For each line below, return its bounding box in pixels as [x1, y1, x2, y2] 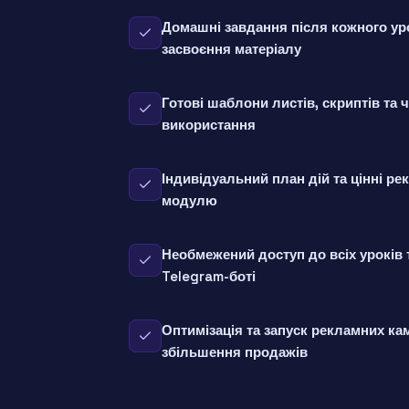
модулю [162, 192, 217, 210]
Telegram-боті [162, 267, 256, 286]
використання [162, 116, 256, 134]
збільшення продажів [162, 343, 308, 362]
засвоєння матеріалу [162, 40, 301, 58]
